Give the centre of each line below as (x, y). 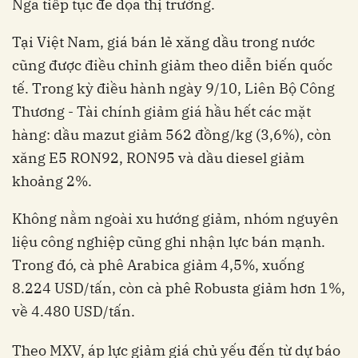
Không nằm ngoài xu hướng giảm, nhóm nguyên (175, 219)
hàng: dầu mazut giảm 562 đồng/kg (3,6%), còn (172, 135)
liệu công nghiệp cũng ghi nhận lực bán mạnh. (169, 242)
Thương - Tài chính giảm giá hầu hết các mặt (161, 112)
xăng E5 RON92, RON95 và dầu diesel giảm (158, 158)
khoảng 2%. (52, 181)
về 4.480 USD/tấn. (74, 312)
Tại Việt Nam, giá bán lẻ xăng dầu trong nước (163, 42)
